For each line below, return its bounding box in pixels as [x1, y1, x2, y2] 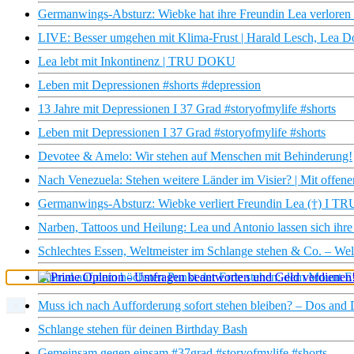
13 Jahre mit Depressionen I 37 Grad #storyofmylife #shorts [38, 102, 336, 116]
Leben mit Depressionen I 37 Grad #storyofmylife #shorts [38, 126, 326, 140]
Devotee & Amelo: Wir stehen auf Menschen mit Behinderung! [38, 149, 352, 164]
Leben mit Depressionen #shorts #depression [38, 78, 261, 92]
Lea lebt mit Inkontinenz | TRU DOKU [38, 55, 235, 69]
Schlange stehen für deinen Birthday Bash [38, 322, 247, 337]
